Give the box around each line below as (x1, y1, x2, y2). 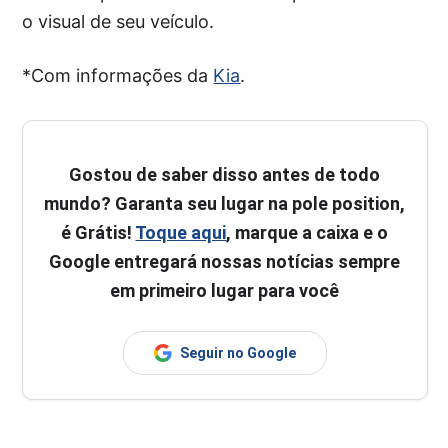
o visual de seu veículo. (22, 10, 215, 32)
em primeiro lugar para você (110, 279, 340, 301)
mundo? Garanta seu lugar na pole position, (44, 192, 406, 214)
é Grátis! (61, 221, 136, 243)
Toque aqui (135, 221, 227, 243)
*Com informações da (22, 64, 214, 86)
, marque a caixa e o (226, 221, 389, 243)
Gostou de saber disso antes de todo (69, 163, 381, 185)
